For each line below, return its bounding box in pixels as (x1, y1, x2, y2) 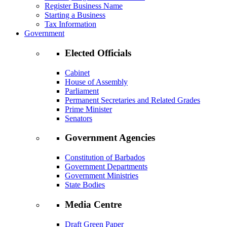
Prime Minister (65, 104, 112, 113)
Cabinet (65, 68, 90, 77)
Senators (65, 113, 92, 123)
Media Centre (65, 199, 122, 210)
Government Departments (65, 162, 147, 171)
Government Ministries (65, 171, 138, 180)
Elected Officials (65, 48, 131, 59)
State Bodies (65, 180, 105, 190)
